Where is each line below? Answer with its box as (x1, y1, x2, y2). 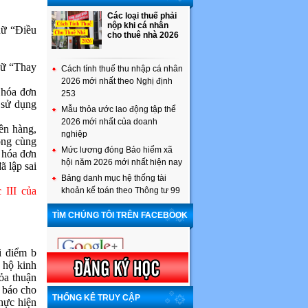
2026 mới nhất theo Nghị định (61, 76, 173, 86)
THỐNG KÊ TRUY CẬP (52, 293, 140, 302)
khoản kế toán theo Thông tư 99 (61, 186, 180, 195)
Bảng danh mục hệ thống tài (61, 173, 166, 183)
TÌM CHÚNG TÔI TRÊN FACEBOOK (52, 210, 188, 220)
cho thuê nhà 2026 (107, 30, 179, 40)
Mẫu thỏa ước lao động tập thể (61, 104, 176, 114)
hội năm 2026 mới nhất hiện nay (61, 157, 182, 167)
